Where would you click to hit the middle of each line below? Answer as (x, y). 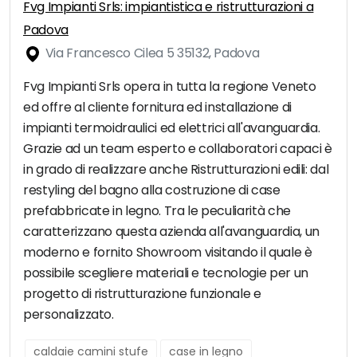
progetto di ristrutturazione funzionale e (142, 294)
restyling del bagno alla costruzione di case (152, 190)
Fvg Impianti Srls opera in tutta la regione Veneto (170, 87)
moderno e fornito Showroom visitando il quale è (168, 253)
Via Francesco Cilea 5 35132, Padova (151, 53)
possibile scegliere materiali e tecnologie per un (166, 273)
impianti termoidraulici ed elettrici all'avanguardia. (172, 128)
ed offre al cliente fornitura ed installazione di (157, 108)
